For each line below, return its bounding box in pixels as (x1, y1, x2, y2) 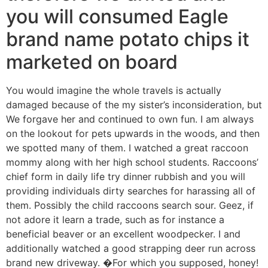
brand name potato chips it (6, 27, 249, 51)
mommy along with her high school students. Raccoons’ (6, 156, 258, 168)
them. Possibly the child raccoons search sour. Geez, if (6, 199, 254, 211)
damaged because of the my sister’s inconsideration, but (6, 98, 262, 111)
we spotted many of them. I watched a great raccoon (6, 141, 248, 154)
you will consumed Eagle (6, 4, 229, 28)
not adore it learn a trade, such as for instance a (6, 213, 224, 226)
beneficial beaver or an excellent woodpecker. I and (6, 227, 240, 240)
